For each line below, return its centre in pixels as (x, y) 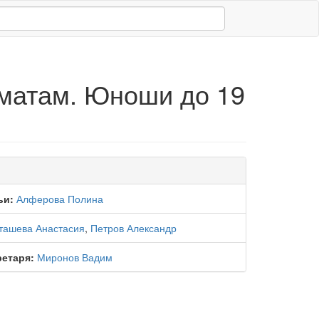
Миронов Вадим (75, 257)
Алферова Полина (60, 199)
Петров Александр (134, 228)
